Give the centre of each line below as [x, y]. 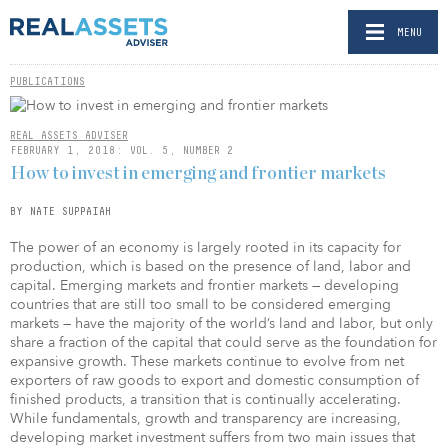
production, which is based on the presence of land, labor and [210, 266]
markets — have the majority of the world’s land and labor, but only [221, 323]
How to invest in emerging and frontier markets [198, 173]
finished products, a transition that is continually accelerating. [205, 399]
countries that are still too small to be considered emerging [200, 304]
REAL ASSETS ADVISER [69, 135]
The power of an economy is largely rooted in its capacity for [205, 247]
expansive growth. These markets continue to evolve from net [207, 361]
